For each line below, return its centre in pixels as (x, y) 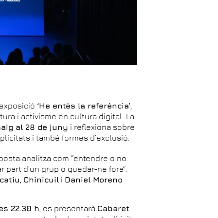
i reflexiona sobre (102, 127)
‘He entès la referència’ (84, 105)
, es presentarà (69, 208)
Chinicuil (41, 179)
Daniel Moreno (94, 179)
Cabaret (114, 208)
